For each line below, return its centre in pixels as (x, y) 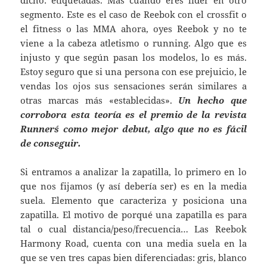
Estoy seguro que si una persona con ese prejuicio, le (133, 72)
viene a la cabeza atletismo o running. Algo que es (133, 43)
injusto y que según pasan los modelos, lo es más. (133, 58)
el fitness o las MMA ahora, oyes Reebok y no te (133, 29)
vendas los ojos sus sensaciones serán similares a (133, 86)
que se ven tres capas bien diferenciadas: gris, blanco (133, 258)
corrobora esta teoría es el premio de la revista (133, 115)
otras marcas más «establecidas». (100, 100)
